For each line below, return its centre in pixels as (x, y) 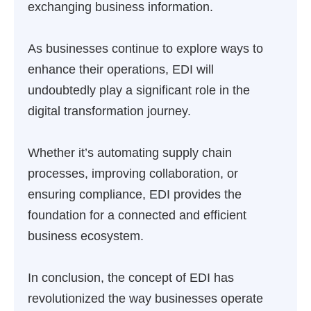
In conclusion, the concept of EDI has (131, 278)
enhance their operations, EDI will (121, 69)
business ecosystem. (86, 236)
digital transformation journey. (109, 111)
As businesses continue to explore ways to (145, 49)
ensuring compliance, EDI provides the (135, 194)
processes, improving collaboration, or (133, 174)
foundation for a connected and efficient (137, 215)
